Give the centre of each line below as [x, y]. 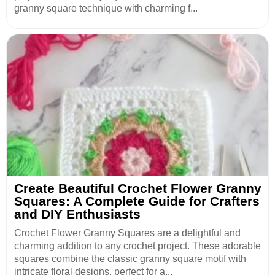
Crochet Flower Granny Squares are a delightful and [127, 233]
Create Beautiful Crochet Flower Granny [138, 188]
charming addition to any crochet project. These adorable [137, 246]
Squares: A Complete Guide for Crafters [137, 201]
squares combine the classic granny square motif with [130, 259]
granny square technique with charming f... [106, 9]
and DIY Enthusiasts [77, 214]
